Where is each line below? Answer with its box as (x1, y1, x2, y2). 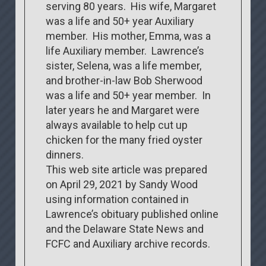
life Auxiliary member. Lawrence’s (46, 44, 205, 57)
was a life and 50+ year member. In (46, 88, 211, 102)
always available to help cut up (46, 118, 188, 131)
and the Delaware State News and (46, 222, 204, 235)
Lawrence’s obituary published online (46, 207, 219, 220)
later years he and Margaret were (46, 103, 200, 116)
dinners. (46, 148, 84, 161)
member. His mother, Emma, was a (46, 29, 211, 42)
